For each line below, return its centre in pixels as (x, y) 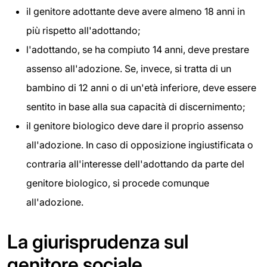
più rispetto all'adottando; (83, 30)
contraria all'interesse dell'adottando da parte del (135, 164)
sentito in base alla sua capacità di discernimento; (136, 106)
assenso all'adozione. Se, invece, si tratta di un (129, 68)
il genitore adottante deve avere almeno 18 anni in (136, 11)
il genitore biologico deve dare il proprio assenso (135, 125)
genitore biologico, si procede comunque (118, 183)
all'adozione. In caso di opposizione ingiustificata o (140, 145)
